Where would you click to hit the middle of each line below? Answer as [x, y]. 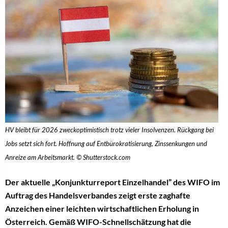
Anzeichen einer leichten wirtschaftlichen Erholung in [102, 209]
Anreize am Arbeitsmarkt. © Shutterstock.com [68, 158]
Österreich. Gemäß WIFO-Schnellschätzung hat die [98, 222]
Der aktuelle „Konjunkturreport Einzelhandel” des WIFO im [112, 182]
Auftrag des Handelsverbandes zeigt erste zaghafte [98, 195]
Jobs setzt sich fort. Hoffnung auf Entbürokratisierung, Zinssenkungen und [106, 144]
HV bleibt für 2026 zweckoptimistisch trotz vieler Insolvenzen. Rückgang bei [109, 130]
